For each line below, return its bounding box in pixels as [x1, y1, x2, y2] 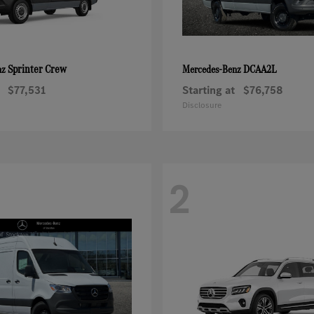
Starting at [182, 83, 235, 98]
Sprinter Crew [8, 61, 67, 78]
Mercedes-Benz [182, 62, 243, 77]
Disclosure [182, 100, 221, 111]
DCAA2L [243, 61, 277, 78]
